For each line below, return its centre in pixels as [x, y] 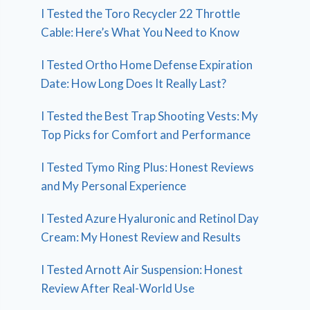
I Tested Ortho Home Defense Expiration [147, 64]
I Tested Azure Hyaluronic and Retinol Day [150, 218]
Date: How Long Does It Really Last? [134, 83]
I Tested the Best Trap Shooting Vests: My [150, 116]
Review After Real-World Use [118, 288]
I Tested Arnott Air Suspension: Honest [142, 269]
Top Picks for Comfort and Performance [146, 134]
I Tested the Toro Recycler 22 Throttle [141, 13]
